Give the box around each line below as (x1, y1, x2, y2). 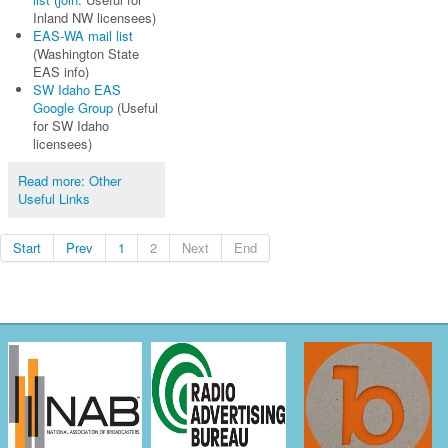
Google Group (32, 97, 113, 117)
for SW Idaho (32, 115, 109, 135)
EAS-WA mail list (32, 25, 133, 45)
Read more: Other (17, 170, 121, 190)
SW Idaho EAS (32, 79, 121, 99)
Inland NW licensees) (32, 7, 156, 27)
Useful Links (17, 188, 90, 208)
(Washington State (32, 43, 139, 63)
